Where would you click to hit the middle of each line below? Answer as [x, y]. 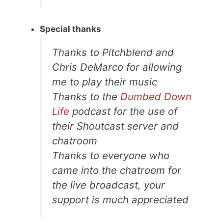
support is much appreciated [120, 200]
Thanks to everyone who [111, 156]
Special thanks [70, 29]
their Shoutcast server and [115, 126]
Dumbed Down [156, 97]
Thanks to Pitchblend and [113, 53]
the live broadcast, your [109, 185]
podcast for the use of [123, 111]
